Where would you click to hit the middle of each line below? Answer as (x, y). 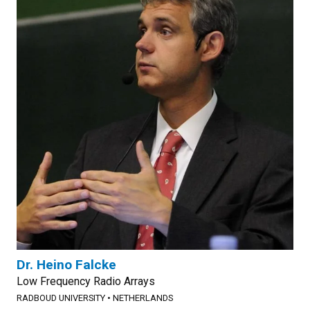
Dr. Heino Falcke (66, 265)
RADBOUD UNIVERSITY (61, 298)
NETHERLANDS (143, 298)
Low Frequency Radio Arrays (86, 281)
